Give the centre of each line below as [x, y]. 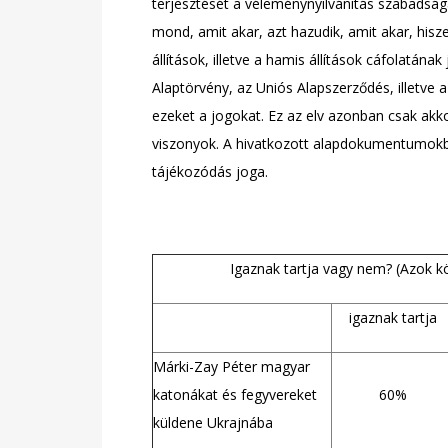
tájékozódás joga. [210, 171]
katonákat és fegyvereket [235, 394]
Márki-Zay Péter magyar [231, 366]
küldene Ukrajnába [213, 422]
